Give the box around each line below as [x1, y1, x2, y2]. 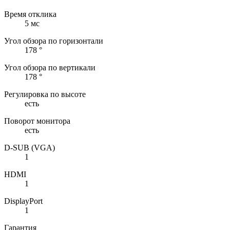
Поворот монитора [4, 116, 70, 125]
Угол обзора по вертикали [4, 63, 95, 72]
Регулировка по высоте [4, 89, 86, 99]
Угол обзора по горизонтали [4, 36, 103, 45]
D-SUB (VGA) [4, 143, 55, 152]
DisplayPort [4, 196, 43, 205]
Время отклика [4, 9, 56, 18]
